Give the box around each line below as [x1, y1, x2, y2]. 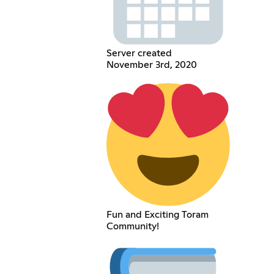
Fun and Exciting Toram [106, 210, 209, 220]
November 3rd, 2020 [106, 60, 198, 70]
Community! [106, 221, 160, 232]
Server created [106, 48, 172, 59]
